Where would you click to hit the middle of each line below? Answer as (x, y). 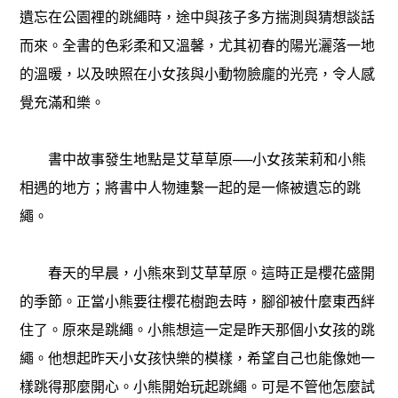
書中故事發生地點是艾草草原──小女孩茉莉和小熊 (193, 159)
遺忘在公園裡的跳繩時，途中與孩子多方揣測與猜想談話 (198, 17)
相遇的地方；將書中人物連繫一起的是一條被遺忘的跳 (191, 187)
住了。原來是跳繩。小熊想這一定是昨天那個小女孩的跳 (198, 330)
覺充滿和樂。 (63, 102)
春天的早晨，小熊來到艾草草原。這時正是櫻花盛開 (198, 273)
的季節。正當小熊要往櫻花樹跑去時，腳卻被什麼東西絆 (198, 301)
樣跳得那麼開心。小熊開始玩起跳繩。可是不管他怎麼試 (198, 386)
